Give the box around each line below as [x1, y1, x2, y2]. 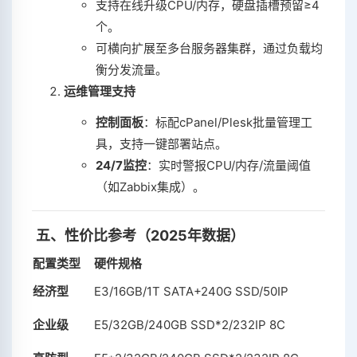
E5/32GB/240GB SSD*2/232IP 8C [94, 317, 285, 332]
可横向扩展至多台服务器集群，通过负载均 [96, 41, 323, 56]
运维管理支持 [64, 84, 135, 99]
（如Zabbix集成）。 [96, 179, 205, 194]
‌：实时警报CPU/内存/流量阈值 [147, 158, 311, 173]
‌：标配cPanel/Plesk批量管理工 [143, 115, 312, 130]
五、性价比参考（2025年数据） [36, 227, 245, 244]
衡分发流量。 [96, 62, 167, 77]
